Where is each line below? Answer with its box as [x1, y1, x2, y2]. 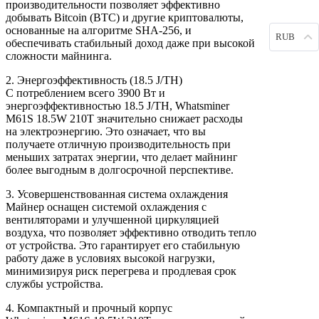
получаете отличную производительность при [6, 138, 231, 151]
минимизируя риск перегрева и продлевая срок [6, 265, 236, 278]
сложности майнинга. [6, 50, 112, 63]
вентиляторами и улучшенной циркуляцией [6, 214, 219, 226]
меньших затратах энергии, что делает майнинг [6, 151, 238, 164]
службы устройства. [6, 278, 103, 291]
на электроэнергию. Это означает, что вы [6, 125, 206, 138]
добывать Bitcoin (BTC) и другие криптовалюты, [6, 11, 244, 24]
